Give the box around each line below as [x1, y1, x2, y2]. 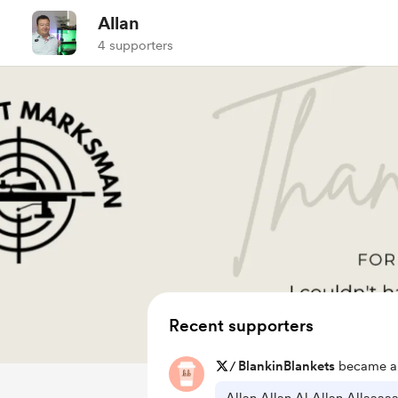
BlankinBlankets [238, 358, 335, 374]
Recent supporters [169, 315, 314, 336]
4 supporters [98, 37, 173, 53]
